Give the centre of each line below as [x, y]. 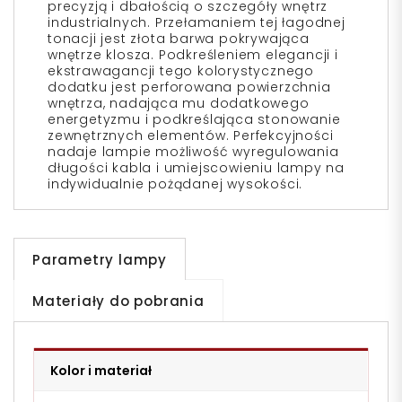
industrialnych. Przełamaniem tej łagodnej [197, 23]
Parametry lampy [100, 260]
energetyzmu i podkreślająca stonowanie [194, 120]
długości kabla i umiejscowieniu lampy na [197, 168]
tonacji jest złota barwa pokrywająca [179, 39]
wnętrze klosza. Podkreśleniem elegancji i [193, 55]
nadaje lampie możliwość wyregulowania [193, 152]
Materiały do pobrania [118, 301]
